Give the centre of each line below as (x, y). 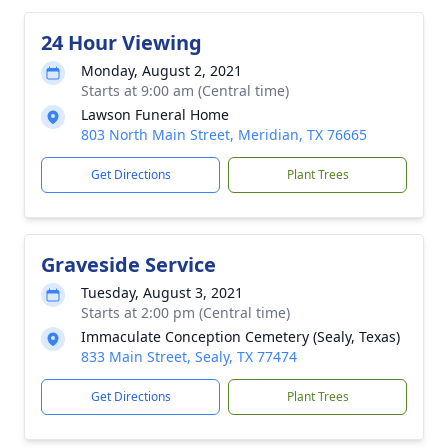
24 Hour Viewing (121, 42)
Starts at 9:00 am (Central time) (185, 90)
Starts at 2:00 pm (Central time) (185, 312)
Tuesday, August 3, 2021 (162, 292)
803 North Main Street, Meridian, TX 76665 (224, 134)
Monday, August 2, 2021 (161, 70)
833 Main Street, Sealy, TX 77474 (189, 356)
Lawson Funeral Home (155, 114)
